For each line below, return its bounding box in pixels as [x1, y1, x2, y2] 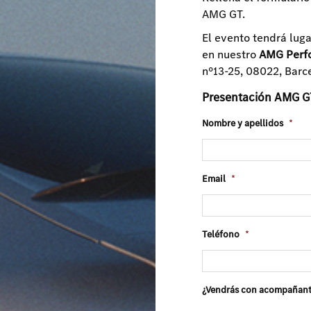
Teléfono [202, 228, 240, 242]
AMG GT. [202, 6, 246, 23]
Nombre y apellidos [202, 117, 284, 131]
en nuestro [202, 47, 260, 63]
